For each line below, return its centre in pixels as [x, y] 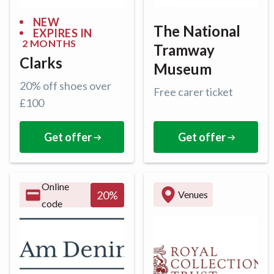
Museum [183, 69]
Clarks [41, 63]
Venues [193, 194]
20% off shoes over [65, 86]
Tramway [184, 50]
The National [197, 31]
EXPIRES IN [63, 33]
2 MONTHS [49, 43]
